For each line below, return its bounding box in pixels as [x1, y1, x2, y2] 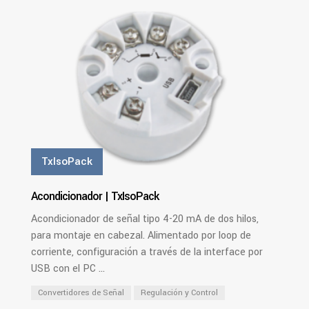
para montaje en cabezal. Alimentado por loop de [30, 228, 251, 243]
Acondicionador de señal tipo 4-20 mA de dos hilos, [30, 212, 259, 227]
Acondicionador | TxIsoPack [30, 188, 159, 205]
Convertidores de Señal [37, 287, 124, 299]
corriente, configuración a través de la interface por [30, 245, 263, 260]
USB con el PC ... [30, 261, 105, 277]
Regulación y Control [140, 287, 218, 299]
